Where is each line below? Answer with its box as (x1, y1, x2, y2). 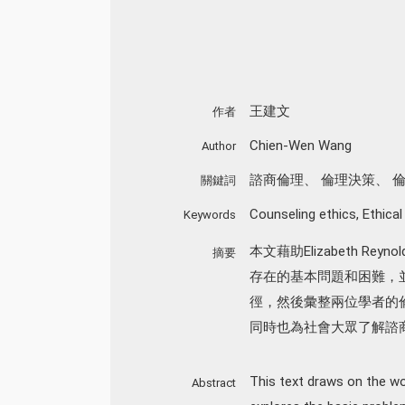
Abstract (191, 375, 236, 390)
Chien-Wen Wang (249, 137, 352, 154)
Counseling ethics (249, 205, 356, 222)
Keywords (183, 207, 236, 221)
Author (201, 138, 236, 153)
